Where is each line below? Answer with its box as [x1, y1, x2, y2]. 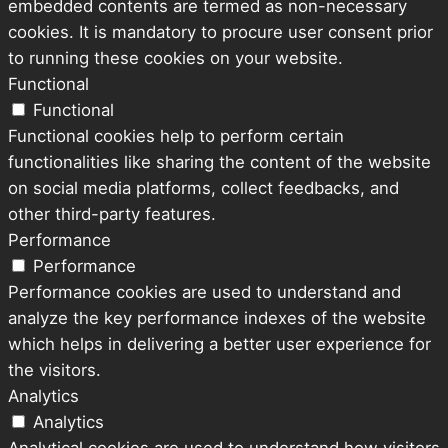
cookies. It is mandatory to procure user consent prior [8, 22, 433, 43]
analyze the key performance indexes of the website [8, 308, 426, 329]
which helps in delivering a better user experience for [8, 334, 431, 355]
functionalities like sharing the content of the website [8, 152, 431, 173]
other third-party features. [8, 204, 216, 225]
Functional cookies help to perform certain [8, 126, 344, 147]
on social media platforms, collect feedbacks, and [8, 178, 399, 199]
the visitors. [8, 360, 101, 381]
